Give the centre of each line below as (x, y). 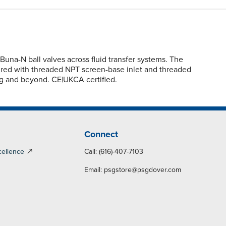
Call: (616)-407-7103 (114, 151)
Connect (101, 134)
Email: (94, 169)
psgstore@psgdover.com (143, 169)
